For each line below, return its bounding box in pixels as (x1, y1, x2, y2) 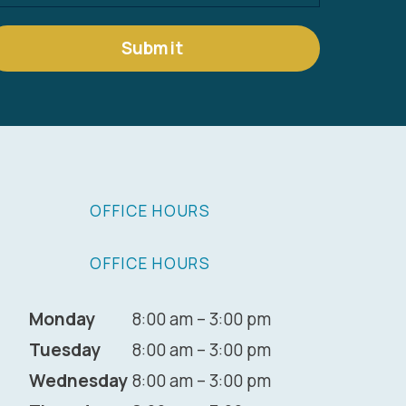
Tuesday (29, 338, 101, 362)
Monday (29, 307, 96, 331)
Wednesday (29, 369, 129, 392)
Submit (121, 36, 184, 60)
